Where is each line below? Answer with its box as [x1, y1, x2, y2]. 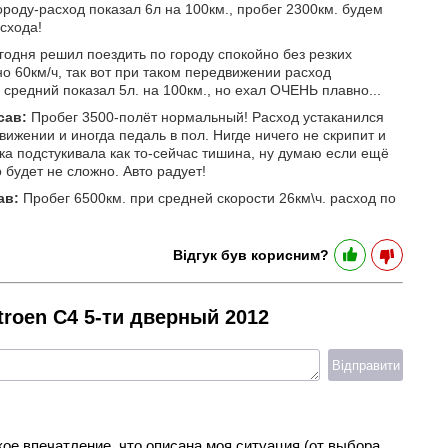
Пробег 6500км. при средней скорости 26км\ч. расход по [19, 190, 396, 207]
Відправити [331, 357, 400, 373]
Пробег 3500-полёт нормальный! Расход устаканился [27, 109, 384, 126]
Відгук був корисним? [173, 247, 329, 264]
